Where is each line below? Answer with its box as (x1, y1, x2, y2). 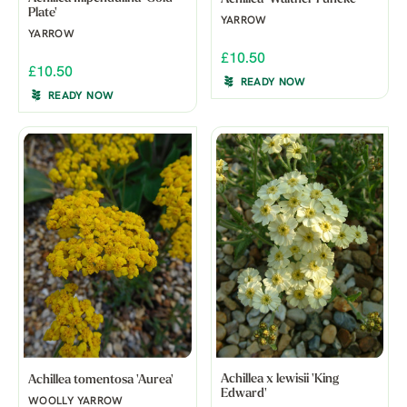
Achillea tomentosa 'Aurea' (28, 372, 174, 387)
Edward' (220, 386, 267, 401)
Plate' (28, 5, 57, 20)
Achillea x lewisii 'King (220, 372, 339, 386)
